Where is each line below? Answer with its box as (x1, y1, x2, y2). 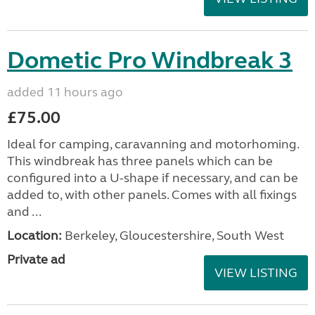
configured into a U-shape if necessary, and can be (7, 169, 298, 186)
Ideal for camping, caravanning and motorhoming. (7, 136, 299, 152)
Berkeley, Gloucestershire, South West (62, 227, 284, 243)
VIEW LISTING (214, 264, 297, 281)
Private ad (7, 251, 65, 267)
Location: (7, 227, 62, 243)
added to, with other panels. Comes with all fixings (7, 186, 297, 202)
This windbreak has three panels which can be (7, 153, 273, 169)
